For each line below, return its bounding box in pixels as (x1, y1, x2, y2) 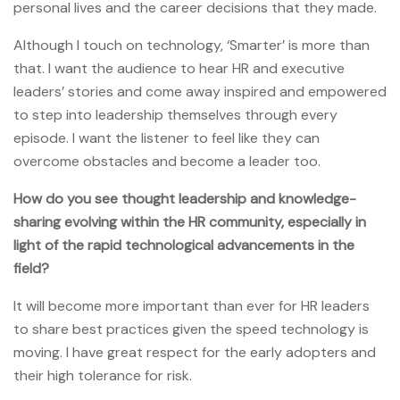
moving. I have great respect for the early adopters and (13, 342, 376, 362)
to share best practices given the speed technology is (13, 319, 369, 338)
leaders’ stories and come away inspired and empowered (13, 81, 387, 101)
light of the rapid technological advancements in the (13, 235, 354, 254)
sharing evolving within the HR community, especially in (13, 212, 366, 231)
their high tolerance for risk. (13, 365, 192, 385)
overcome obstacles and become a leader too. (13, 151, 321, 171)
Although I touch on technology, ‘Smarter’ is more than (13, 35, 370, 54)
